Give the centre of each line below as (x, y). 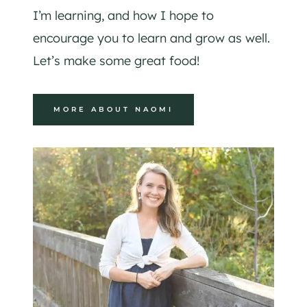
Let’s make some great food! (116, 61)
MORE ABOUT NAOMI (113, 110)
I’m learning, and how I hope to (123, 16)
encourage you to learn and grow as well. (151, 38)
